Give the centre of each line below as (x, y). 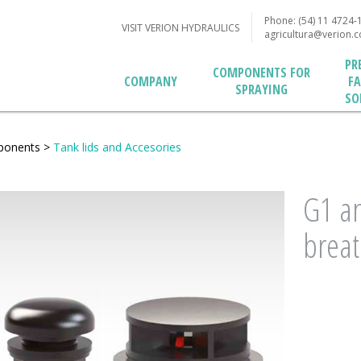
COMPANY (151, 81)
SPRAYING (261, 89)
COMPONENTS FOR (261, 73)
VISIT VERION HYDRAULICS (181, 27)
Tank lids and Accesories (117, 147)
